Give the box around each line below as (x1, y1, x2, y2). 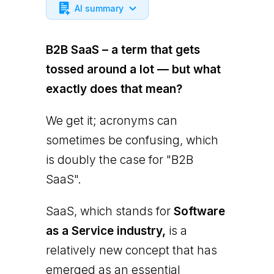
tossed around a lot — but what (45, 62, 221, 76)
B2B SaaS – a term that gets (45, 43, 200, 57)
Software (173, 204, 225, 218)
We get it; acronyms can (45, 114, 177, 128)
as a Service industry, (45, 224, 166, 238)
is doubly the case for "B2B (45, 153, 193, 167)
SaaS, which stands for (45, 204, 174, 218)
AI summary (74, 3, 124, 13)
